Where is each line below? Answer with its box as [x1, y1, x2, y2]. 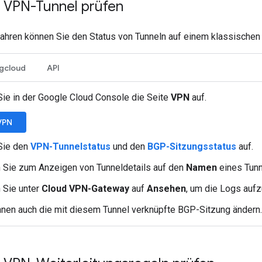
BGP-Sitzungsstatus [147, 141, 236, 152]
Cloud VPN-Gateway [42, 183, 129, 194]
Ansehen [147, 183, 186, 194]
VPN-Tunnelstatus [30, 141, 111, 152]
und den [111, 141, 147, 152]
